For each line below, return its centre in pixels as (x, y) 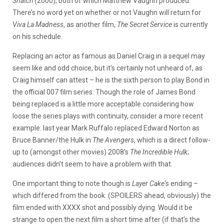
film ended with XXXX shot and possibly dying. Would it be (102, 207)
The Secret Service (145, 24)
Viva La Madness (38, 24)
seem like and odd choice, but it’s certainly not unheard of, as (107, 68)
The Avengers (113, 140)
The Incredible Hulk (159, 152)
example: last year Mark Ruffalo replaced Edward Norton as (106, 128)
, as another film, (90, 24)
